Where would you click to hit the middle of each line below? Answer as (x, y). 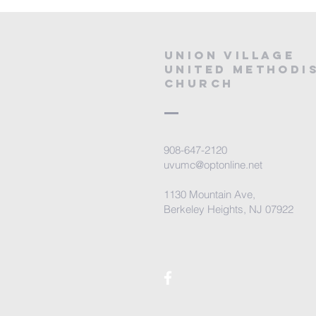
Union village (230, 55)
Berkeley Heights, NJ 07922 (229, 209)
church (199, 83)
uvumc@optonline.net (213, 165)
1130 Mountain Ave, (209, 194)
